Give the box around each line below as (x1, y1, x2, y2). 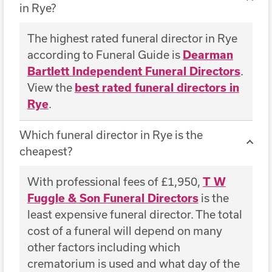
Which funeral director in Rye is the (19, 127, 203, 141)
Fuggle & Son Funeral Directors (27, 191, 199, 205)
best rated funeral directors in (74, 80, 239, 94)
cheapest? (19, 144, 72, 158)
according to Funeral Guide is (27, 47, 183, 61)
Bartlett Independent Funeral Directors (27, 64, 240, 78)
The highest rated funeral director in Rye (27, 31, 237, 45)
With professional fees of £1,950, (27, 174, 203, 188)
